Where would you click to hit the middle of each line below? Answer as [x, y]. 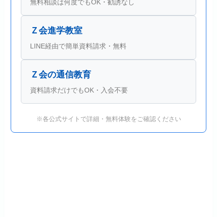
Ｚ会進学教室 [56, 30]
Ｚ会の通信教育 [61, 74]
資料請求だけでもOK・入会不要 [79, 90]
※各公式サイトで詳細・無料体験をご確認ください [108, 119]
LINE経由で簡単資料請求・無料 [78, 46]
